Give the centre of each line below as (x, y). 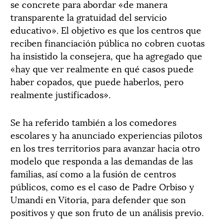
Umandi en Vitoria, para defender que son (98, 199)
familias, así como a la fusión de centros (93, 173)
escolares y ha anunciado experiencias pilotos (106, 134)
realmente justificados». (60, 94)
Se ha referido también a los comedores (93, 121)
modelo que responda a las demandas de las (102, 160)
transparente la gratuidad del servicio (89, 16)
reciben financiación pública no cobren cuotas (108, 42)
